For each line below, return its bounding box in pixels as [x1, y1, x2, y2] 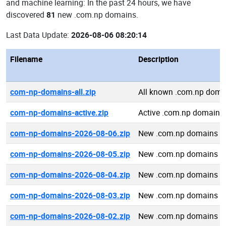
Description [138, 53, 179, 65]
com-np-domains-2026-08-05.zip [10, 148, 130, 159]
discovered [6, 9, 46, 20]
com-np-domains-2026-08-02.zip [10, 210, 130, 221]
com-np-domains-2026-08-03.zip [10, 190, 130, 201]
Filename [10, 53, 42, 65]
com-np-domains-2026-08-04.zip [10, 169, 130, 180]
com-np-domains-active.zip [10, 107, 108, 118]
